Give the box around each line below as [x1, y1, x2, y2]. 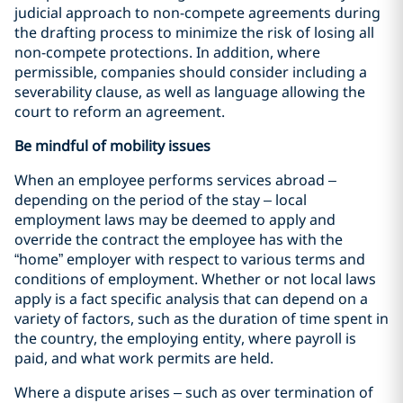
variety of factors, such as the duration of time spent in [14, 309, 389, 328]
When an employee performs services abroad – [14, 170, 336, 190]
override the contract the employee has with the [14, 229, 343, 249]
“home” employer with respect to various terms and [14, 249, 365, 269]
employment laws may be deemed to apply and [14, 210, 336, 229]
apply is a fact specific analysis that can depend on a [14, 289, 368, 309]
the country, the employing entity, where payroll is [14, 328, 356, 348]
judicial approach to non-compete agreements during [14, 3, 381, 22]
